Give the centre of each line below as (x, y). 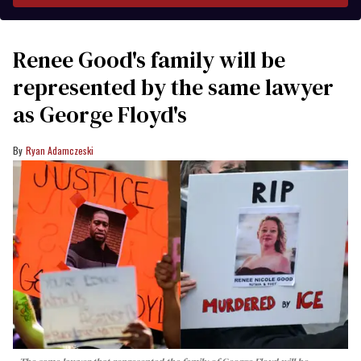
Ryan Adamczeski (60, 150)
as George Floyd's (100, 114)
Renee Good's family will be (149, 59)
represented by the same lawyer (173, 87)
